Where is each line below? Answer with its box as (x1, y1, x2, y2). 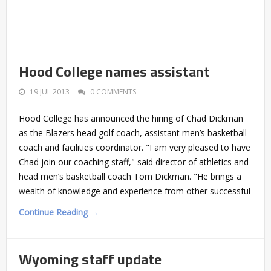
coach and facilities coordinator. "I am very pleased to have (19, 141, 250, 153)
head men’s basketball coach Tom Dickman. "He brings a (19, 170, 241, 182)
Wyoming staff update (19, 247, 162, 270)
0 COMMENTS (90, 86, 136, 97)
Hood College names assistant (19, 60, 210, 82)
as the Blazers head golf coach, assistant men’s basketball (19, 126, 247, 139)
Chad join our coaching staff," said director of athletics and (19, 155, 249, 168)
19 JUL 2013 (30, 86, 70, 97)
